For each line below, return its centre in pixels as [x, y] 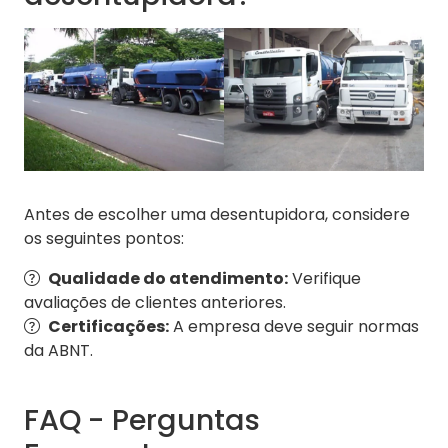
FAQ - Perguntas [142, 420]
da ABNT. [58, 351]
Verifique [324, 279]
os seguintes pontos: [104, 239]
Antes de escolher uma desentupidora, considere [217, 215]
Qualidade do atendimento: [168, 279]
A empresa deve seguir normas [294, 327]
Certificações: [108, 327]
